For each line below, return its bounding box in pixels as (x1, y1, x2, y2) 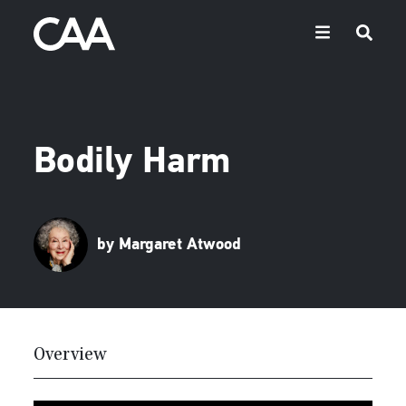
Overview (34, 346, 107, 366)
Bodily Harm (34, 145, 232, 181)
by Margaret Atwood (97, 236, 242, 254)
